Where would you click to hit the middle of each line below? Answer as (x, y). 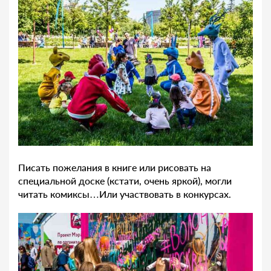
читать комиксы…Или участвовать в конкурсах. (125, 194)
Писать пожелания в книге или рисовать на (115, 168)
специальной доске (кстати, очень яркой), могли (125, 181)
